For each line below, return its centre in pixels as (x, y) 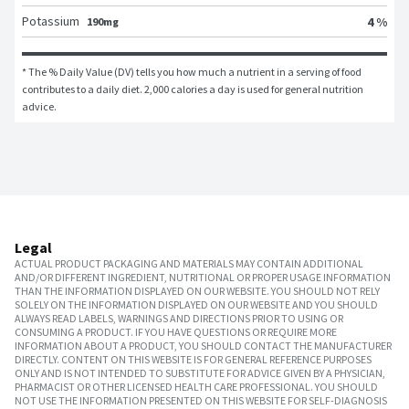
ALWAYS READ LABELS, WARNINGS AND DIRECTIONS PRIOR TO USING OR (179, 319)
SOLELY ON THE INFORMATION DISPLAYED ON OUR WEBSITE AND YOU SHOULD (196, 305)
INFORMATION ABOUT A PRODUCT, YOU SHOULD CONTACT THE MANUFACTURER (203, 346)
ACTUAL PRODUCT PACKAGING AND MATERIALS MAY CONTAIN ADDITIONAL (189, 264)
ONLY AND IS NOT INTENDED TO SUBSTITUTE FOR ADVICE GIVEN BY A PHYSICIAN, (200, 373)
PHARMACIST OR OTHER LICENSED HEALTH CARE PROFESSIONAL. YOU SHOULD (196, 387)
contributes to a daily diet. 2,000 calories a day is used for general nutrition (193, 89)
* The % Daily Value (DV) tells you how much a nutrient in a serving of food (192, 72)
